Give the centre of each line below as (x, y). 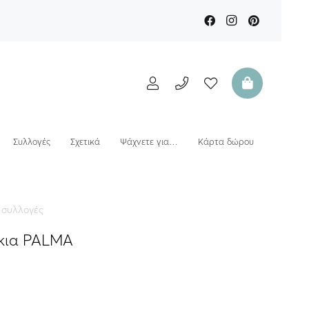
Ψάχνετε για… (149, 141)
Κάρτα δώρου (226, 141)
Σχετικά (86, 141)
